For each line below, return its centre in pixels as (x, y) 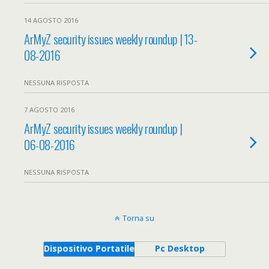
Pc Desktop (180, 248)
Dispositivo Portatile (89, 248)
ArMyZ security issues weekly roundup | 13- (111, 39)
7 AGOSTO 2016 (49, 110)
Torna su (138, 218)
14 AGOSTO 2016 (51, 20)
